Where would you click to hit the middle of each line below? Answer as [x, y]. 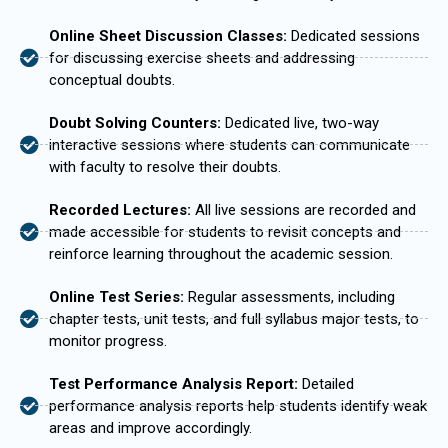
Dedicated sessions [355, 35]
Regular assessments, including [291, 296]
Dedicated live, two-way [301, 122]
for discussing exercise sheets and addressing [201, 57]
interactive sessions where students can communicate [229, 144]
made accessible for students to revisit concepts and [224, 231]
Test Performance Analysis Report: [175, 383]
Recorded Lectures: [121, 209]
